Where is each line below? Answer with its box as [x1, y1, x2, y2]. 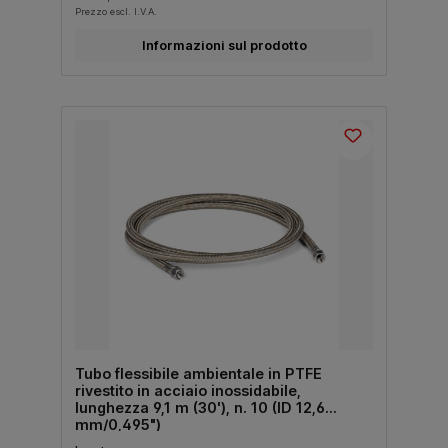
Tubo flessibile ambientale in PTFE [74, 364, 322, 382]
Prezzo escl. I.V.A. [74, 6, 157, 18]
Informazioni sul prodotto [141, 38, 307, 54]
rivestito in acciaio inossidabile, [74, 381, 301, 399]
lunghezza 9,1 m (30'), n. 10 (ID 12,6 [74, 398, 325, 416]
